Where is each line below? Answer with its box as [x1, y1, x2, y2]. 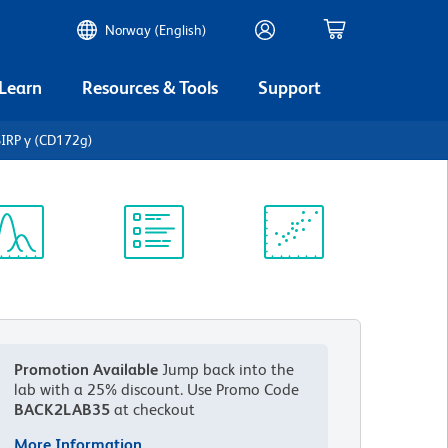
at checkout [110, 400, 196, 419]
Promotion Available [14, 360, 159, 379]
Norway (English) [105, 22, 207, 38]
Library [127, 284, 178, 303]
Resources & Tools [82, 76, 218, 98]
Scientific [260, 266, 324, 285]
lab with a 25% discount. [14, 380, 184, 399]
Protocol [122, 266, 182, 285]
